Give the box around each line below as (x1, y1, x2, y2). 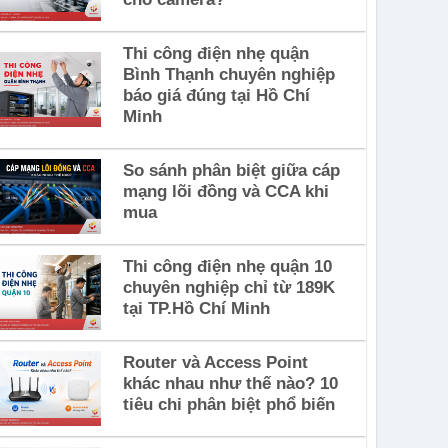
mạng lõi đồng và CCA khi (122, 181, 329, 201)
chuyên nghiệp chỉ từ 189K (122, 277, 335, 297)
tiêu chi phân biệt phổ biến (122, 394, 335, 414)
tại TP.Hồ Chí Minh (122, 298, 270, 318)
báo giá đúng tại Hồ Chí (122, 85, 310, 105)
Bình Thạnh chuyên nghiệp (122, 64, 335, 84)
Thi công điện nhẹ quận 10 (122, 256, 332, 276)
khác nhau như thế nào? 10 (122, 373, 338, 393)
